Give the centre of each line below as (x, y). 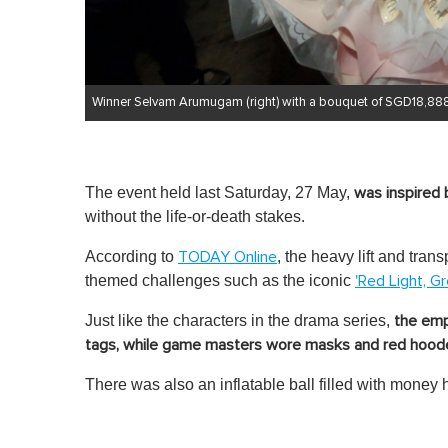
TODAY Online (227, 257)
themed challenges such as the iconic (220, 281)
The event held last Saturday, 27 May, (219, 193)
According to (131, 257)
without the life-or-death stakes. (195, 217)
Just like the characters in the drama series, (239, 321)
